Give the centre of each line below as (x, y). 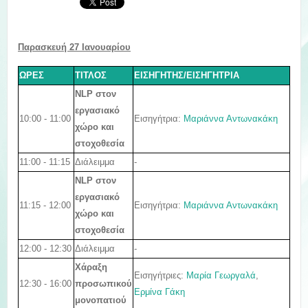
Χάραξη (91, 267)
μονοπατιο (98, 300)
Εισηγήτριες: (160, 275)
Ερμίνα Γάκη (159, 292)
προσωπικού (103, 284)
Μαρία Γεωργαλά (221, 275)
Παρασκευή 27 (50, 47)
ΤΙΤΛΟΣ (91, 75)
